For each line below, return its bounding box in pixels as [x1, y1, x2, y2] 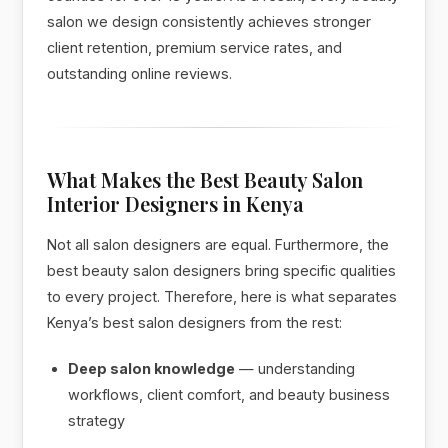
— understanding [235, 359, 356, 377]
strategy [68, 411, 126, 429]
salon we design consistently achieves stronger [47, 12, 372, 30]
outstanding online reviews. [47, 64, 233, 82]
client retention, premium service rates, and [47, 38, 343, 56]
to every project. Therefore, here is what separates [47, 287, 398, 305]
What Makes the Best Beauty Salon [47, 165, 364, 193]
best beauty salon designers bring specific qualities [47, 261, 397, 279]
